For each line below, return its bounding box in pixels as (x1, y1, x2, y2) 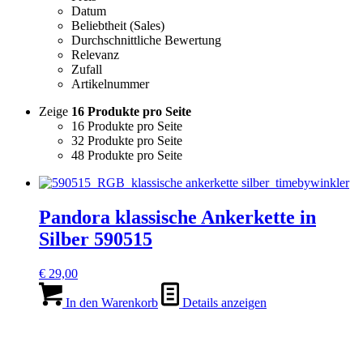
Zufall (71, 62, 102, 76)
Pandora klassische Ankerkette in (39, 206, 316, 228)
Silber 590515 (39, 228, 152, 250)
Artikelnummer (71, 76, 149, 91)
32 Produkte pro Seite (71, 133, 182, 147)
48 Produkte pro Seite (71, 147, 182, 162)
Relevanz (71, 47, 119, 62)
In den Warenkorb (62, 295, 158, 310)
